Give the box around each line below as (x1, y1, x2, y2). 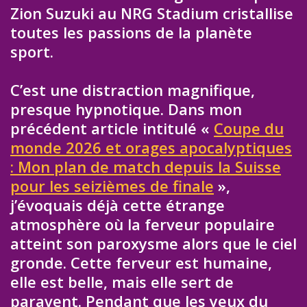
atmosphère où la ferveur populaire (10, 214, 275, 235)
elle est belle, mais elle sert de (10, 271, 234, 293)
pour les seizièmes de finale (10, 175, 214, 197)
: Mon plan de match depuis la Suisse (10, 156, 281, 177)
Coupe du (214, 118, 284, 139)
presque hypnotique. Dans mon (10, 99, 242, 120)
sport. (10, 40, 53, 62)
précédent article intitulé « (10, 118, 214, 139)
